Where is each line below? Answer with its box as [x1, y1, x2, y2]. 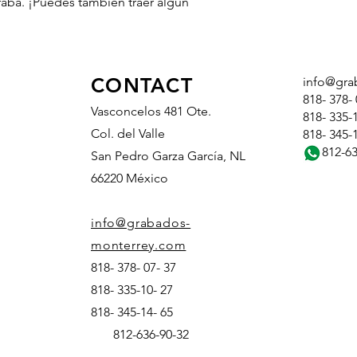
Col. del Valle [91, 125, 165, 141]
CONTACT [91, 73, 193, 97]
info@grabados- [91, 214, 191, 230]
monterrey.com [91, 237, 186, 253]
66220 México [91, 170, 168, 186]
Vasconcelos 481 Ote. [91, 103, 211, 119]
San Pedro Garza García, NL [91, 147, 245, 163]
